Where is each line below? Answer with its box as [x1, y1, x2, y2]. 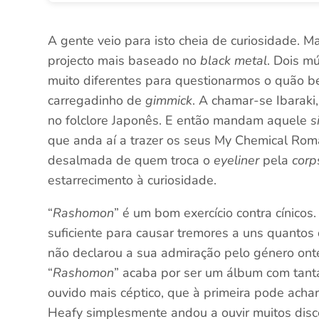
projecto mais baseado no [48, 52, 201, 69]
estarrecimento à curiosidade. [48, 172, 217, 189]
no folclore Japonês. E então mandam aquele [48, 112, 311, 129]
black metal [200, 52, 268, 69]
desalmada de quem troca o [48, 152, 214, 169]
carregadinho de [48, 92, 146, 109]
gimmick [145, 92, 193, 109]
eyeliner [214, 152, 260, 169]
